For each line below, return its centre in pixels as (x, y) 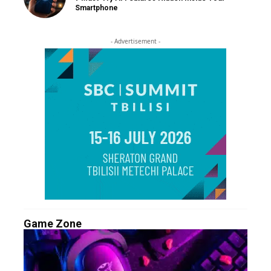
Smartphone (96, 8)
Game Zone (53, 224)
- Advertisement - (135, 41)
